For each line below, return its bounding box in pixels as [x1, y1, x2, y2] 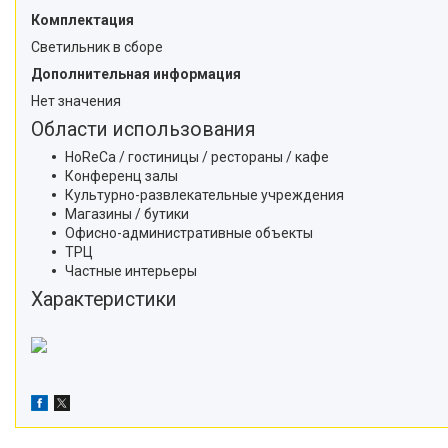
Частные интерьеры [65, 262, 197, 279]
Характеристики [31, 287, 177, 311]
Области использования [31, 117, 256, 141]
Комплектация [31, 11, 134, 28]
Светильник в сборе [31, 38, 163, 55]
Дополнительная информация [31, 65, 241, 82]
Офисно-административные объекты [65, 224, 313, 241]
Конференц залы [65, 167, 178, 184]
